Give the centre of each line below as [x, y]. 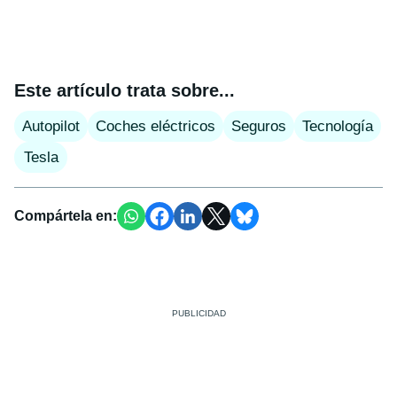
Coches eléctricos [156, 126]
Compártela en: [66, 216]
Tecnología [338, 126]
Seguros [259, 126]
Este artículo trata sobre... [125, 90]
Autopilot [51, 126]
